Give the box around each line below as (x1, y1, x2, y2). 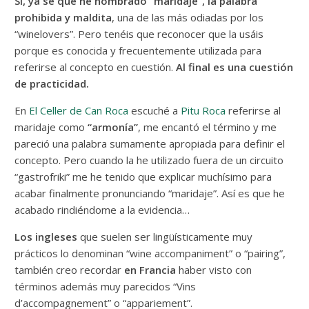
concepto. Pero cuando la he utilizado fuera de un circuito (14, 153, 284, 168)
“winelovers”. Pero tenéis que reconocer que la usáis (14, 27, 264, 41)
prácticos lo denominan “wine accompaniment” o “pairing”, (14, 246, 286, 261)
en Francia (124, 263, 177, 277)
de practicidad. (14, 77, 90, 91)
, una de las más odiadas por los (112, 10, 264, 25)
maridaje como (14, 120, 88, 134)
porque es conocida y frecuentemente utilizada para (14, 43, 262, 58)
